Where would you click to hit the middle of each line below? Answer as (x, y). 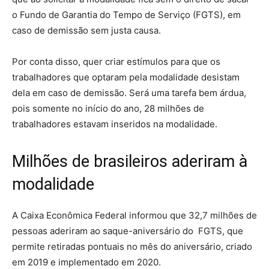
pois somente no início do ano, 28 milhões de (108, 108)
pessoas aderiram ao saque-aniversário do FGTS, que (128, 231)
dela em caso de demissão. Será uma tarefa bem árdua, (129, 92)
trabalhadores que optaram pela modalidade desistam (126, 77)
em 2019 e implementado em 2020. (88, 262)
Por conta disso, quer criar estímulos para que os (116, 61)
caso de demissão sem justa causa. (86, 30)
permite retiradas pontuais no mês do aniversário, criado (132, 246)
